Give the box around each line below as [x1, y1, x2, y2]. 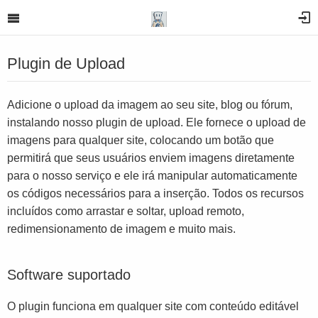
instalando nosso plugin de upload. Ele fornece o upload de [7, 116, 306, 128]
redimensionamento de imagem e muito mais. [7, 223, 236, 235]
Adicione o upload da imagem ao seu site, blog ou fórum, [7, 99, 292, 111]
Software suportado [7, 267, 131, 283]
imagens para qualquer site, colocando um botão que [7, 134, 274, 146]
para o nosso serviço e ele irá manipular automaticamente [7, 170, 297, 182]
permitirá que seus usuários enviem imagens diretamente [7, 152, 295, 164]
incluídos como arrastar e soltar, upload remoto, [7, 205, 244, 217]
